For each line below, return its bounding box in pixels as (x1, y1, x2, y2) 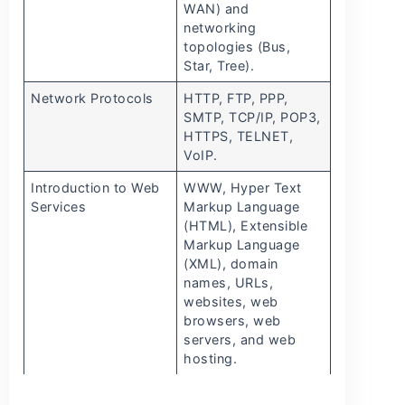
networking (184, 20, 257, 36)
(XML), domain (184, 256, 278, 272)
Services (31, 199, 87, 215)
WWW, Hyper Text (184, 180, 302, 196)
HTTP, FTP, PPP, (184, 90, 288, 107)
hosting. (184, 351, 238, 367)
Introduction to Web (31, 180, 160, 196)
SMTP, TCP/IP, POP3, (184, 109, 321, 126)
